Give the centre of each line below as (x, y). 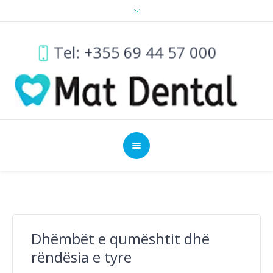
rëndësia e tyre (81, 257)
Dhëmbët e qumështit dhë (120, 239)
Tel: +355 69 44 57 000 (136, 52)
